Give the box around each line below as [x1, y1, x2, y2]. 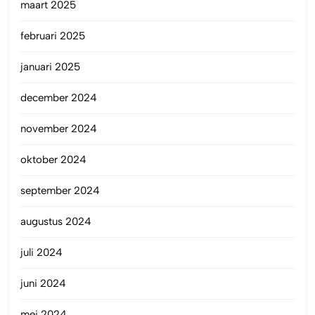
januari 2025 [20, 60, 80, 74]
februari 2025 [20, 30, 85, 43]
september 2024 [20, 184, 100, 198]
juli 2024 [20, 246, 63, 259]
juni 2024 [20, 277, 66, 290]
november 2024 [20, 122, 97, 136]
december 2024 [20, 91, 97, 105]
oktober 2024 [20, 153, 86, 167]
